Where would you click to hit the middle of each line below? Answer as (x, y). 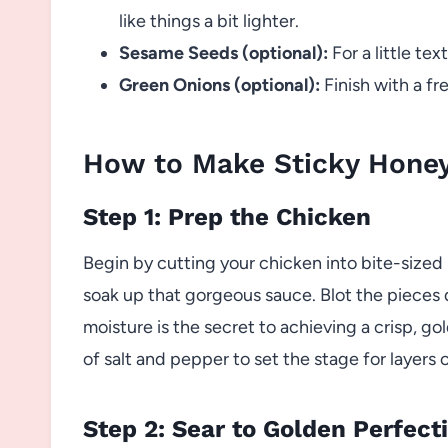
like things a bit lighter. (209, 20)
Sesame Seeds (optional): (223, 52)
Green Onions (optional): (219, 84)
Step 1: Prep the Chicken (227, 216)
